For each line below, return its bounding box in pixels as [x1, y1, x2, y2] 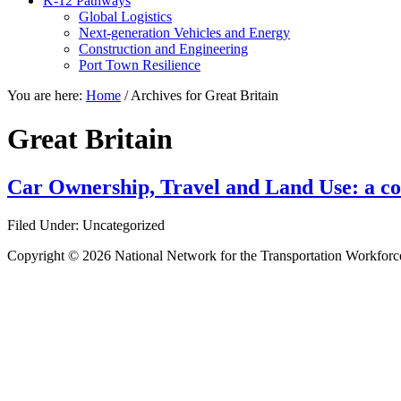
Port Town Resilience [79, 57, 200, 73]
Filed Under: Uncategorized [7, 217, 165, 233]
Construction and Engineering [79, 41, 248, 56]
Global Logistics [79, 9, 172, 24]
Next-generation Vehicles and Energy [79, 25, 290, 40]
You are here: [7, 88, 86, 103]
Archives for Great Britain [128, 88, 278, 103]
